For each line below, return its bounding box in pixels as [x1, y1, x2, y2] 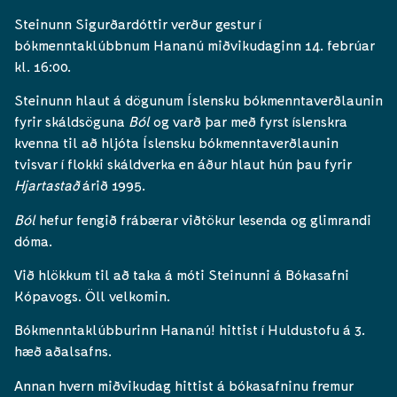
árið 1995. [79, 176, 145, 194]
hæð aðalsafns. [14, 342, 115, 360]
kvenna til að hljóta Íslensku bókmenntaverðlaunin [14, 134, 339, 152]
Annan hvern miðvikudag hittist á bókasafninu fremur [14, 376, 354, 393]
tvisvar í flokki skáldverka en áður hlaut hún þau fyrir [14, 155, 352, 173]
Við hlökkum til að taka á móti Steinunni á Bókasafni [14, 265, 349, 283]
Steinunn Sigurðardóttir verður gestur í [14, 14, 261, 32]
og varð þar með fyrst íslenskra [150, 113, 347, 130]
